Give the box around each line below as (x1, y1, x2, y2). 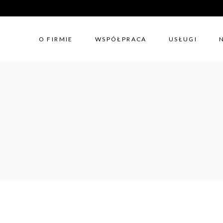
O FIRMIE (38, 35, 73, 43)
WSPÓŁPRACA (95, 35, 147, 43)
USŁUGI (168, 35, 198, 43)
